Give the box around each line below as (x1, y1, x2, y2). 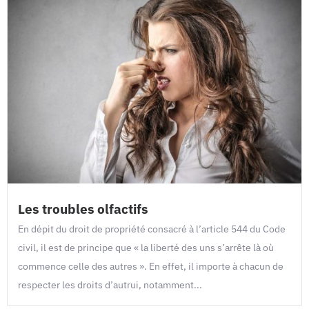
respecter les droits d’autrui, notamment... (18, 279, 202, 291)
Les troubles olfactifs (18, 200, 148, 217)
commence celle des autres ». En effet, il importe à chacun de (18, 260, 283, 272)
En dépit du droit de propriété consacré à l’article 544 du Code (18, 223, 286, 235)
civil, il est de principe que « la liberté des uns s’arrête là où (18, 241, 274, 254)
